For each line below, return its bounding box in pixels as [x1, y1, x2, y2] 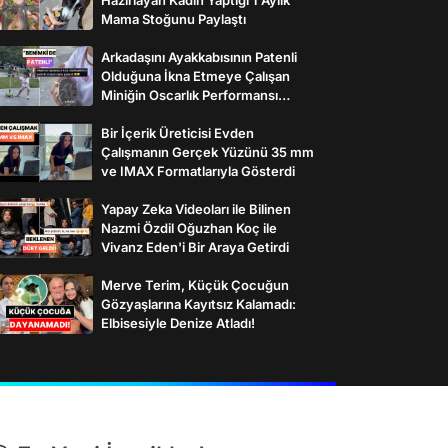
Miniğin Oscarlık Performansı [101, 86, 278, 103]
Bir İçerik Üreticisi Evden [101, 124, 254, 141]
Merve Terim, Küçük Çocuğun [101, 276, 289, 293]
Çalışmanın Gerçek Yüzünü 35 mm [101, 143, 314, 160]
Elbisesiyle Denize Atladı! [101, 314, 255, 331]
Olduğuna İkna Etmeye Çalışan [101, 67, 290, 84]
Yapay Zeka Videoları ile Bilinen [101, 200, 291, 217]
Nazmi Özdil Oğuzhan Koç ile [101, 219, 277, 236]
